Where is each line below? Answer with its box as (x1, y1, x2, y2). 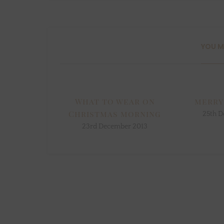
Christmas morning (68, 108, 161, 119)
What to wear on (74, 96, 155, 107)
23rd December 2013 (82, 122, 148, 131)
